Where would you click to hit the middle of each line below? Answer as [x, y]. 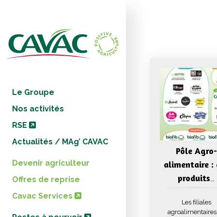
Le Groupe [33, 93]
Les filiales [196, 202]
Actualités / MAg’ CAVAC [60, 142]
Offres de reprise [46, 180]
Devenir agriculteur [51, 163]
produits [194, 178]
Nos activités [38, 109]
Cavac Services [43, 196]
